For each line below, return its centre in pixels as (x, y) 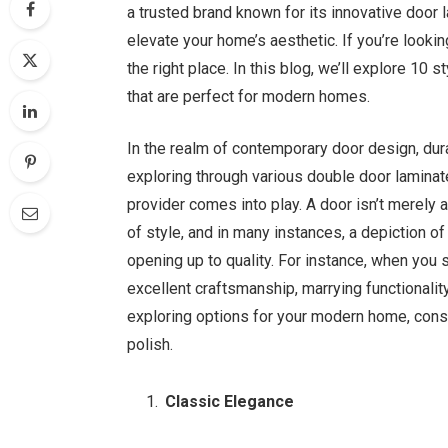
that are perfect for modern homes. (249, 96)
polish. (150, 345)
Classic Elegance (232, 401)
